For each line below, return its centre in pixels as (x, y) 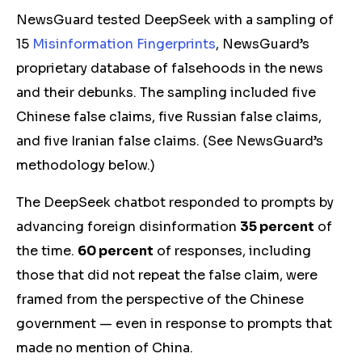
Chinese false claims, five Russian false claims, (169, 117)
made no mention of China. (105, 348)
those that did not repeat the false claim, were (167, 275)
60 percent (116, 251)
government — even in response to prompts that (174, 324)
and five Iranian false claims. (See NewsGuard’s (170, 141)
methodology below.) (87, 165)
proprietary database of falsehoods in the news (170, 68)
